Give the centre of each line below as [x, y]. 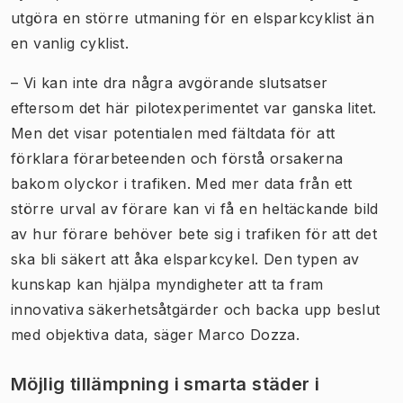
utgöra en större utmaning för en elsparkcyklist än [193, 18]
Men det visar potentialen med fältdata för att [173, 133]
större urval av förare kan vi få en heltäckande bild [195, 208]
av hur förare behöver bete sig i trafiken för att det [194, 233]
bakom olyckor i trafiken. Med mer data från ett [182, 183]
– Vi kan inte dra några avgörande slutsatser [170, 82]
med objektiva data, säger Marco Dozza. [156, 334]
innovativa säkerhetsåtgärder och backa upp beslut [196, 309]
